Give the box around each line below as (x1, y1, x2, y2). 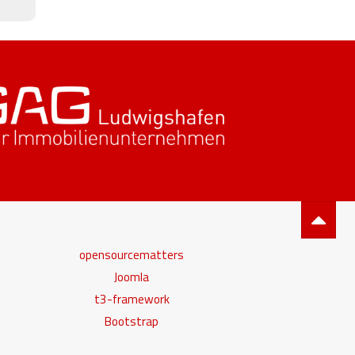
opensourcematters (79, 245, 184, 264)
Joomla (114, 267, 149, 286)
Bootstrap (105, 311, 158, 330)
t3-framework (94, 289, 170, 308)
